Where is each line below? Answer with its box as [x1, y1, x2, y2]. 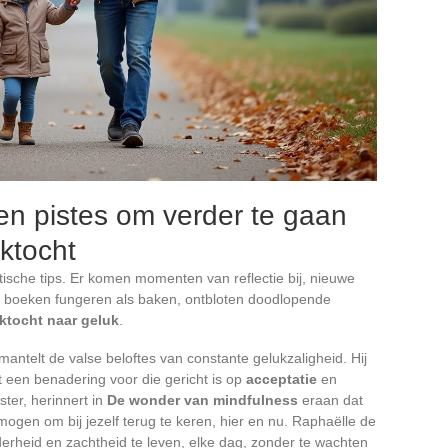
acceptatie [246, 370, 317, 387]
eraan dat [298, 391, 363, 408]
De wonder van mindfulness [107, 391, 298, 408]
